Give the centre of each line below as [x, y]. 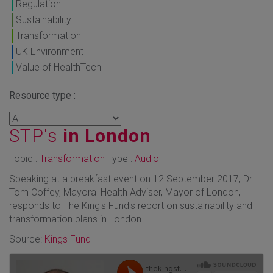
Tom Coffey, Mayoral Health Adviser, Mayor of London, [125, 192]
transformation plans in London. [76, 219]
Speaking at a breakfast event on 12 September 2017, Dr [131, 179]
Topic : [24, 158]
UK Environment [50, 51]
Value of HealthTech [58, 67]
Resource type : [42, 95]
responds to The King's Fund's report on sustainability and [131, 205]
